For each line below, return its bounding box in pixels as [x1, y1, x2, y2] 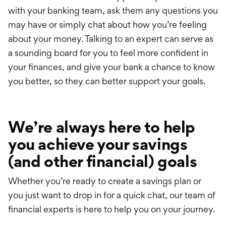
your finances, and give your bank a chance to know [8, 62, 215, 73]
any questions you [145, 5, 218, 16]
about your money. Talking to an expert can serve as [8, 33, 213, 44]
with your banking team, [8, 5, 105, 16]
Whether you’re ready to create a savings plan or [8, 176, 201, 187]
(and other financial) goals [8, 151, 197, 172]
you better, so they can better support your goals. [8, 76, 205, 87]
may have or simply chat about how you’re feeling [8, 19, 207, 30]
